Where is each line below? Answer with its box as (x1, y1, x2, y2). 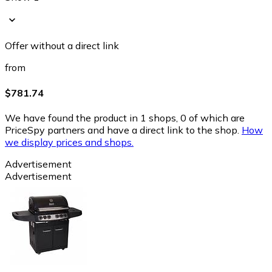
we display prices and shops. (5, 135, 134, 148)
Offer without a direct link (5, 39, 119, 52)
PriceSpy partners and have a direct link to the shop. (5, 123, 239, 136)
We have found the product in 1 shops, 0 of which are (5, 111, 245, 124)
